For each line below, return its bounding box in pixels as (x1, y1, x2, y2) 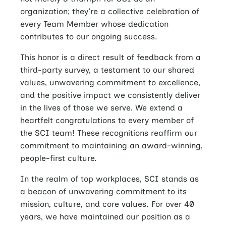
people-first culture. (20, 153, 97, 163)
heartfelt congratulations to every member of (20, 116, 194, 126)
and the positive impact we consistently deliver (20, 90, 200, 100)
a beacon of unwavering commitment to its (20, 187, 187, 197)
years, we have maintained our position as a (20, 212, 190, 222)
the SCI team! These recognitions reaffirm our (20, 128, 197, 138)
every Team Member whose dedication (20, 19, 168, 29)
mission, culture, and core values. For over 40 (20, 199, 194, 209)
